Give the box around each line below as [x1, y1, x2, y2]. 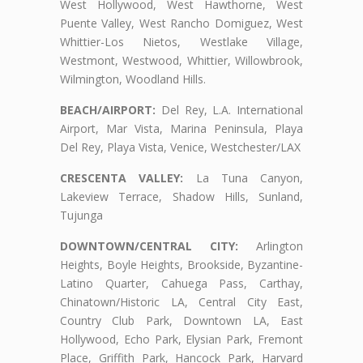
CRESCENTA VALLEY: [60, 169, 184, 186]
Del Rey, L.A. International [156, 101, 303, 117]
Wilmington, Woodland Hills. [60, 70, 206, 87]
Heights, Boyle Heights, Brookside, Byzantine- [60, 256, 303, 272]
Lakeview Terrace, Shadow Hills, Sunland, [60, 188, 303, 204]
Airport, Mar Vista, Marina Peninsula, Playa [60, 120, 303, 136]
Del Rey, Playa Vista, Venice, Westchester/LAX [60, 139, 301, 155]
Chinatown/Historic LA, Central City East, [60, 293, 303, 310]
